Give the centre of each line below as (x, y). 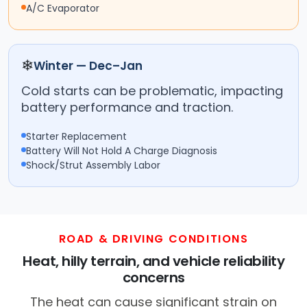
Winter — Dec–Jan (88, 66)
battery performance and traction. (127, 108)
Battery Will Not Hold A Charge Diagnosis (122, 151)
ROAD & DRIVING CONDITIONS (153, 239)
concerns (153, 278)
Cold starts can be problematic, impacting (152, 91)
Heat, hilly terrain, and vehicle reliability (153, 261)
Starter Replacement (76, 137)
